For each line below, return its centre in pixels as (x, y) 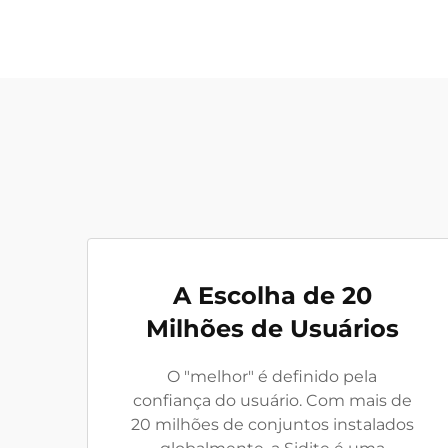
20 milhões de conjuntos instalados (272, 424)
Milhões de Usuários (272, 328)
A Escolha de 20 (272, 295)
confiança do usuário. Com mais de (272, 400)
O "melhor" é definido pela (272, 376)
